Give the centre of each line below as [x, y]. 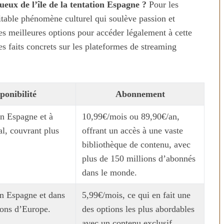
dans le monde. [109, 172]
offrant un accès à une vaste [132, 130]
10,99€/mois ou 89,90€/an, [131, 116]
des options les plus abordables [138, 209]
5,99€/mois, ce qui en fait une [136, 195]
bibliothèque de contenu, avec [136, 144]
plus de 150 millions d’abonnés [139, 158]
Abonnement [140, 94]
